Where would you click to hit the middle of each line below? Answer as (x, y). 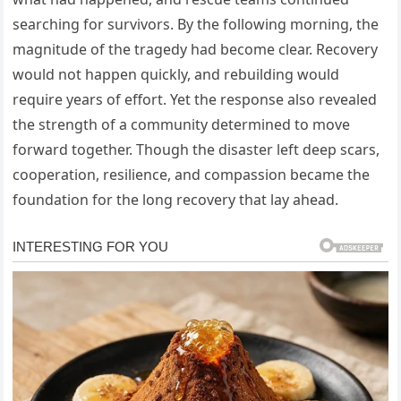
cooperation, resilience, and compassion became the (192, 174)
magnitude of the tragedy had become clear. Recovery (196, 49)
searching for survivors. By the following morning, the (196, 24)
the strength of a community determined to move (182, 124)
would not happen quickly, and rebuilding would (176, 74)
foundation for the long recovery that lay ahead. (176, 199)
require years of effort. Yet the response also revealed (195, 99)
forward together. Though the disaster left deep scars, (196, 149)
